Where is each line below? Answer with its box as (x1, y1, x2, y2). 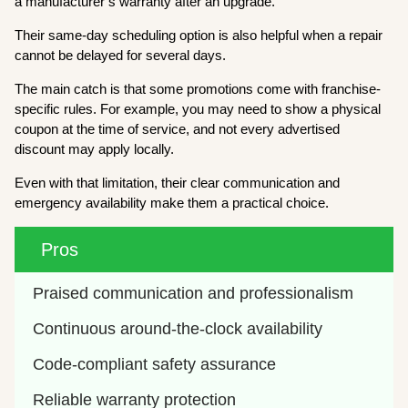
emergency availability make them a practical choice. (15, 194, 330, 210)
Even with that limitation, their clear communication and (15, 174, 341, 190)
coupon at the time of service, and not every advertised (15, 120, 341, 137)
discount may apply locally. (15, 140, 178, 157)
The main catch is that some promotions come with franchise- (15, 80, 382, 97)
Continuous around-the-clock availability (33, 319, 323, 338)
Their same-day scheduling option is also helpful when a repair (15, 26, 383, 43)
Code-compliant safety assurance (33, 354, 277, 373)
